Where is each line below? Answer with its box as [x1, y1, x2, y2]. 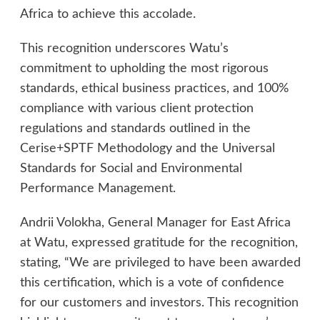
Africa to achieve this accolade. [19, 8, 196, 21]
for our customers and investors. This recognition [19, 296, 299, 310]
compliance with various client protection [19, 102, 254, 116]
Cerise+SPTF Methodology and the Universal [19, 142, 275, 156]
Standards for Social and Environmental [19, 162, 242, 176]
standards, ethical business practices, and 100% [19, 82, 289, 96]
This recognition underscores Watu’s [19, 42, 229, 56]
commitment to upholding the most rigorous [19, 62, 269, 76]
